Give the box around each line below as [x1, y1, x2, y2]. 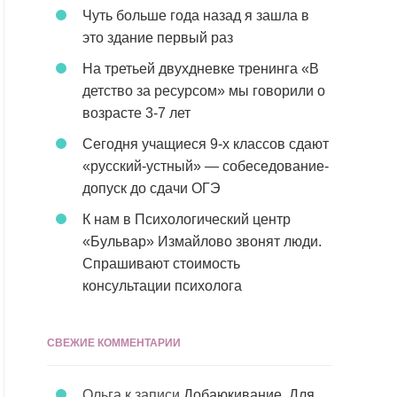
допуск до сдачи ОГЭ [82, 181, 221, 196]
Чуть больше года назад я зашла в [82, 8, 309, 23]
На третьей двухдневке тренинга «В [82, 61, 319, 76]
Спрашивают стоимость [82, 256, 240, 271]
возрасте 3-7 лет [82, 105, 191, 121]
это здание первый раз [82, 30, 233, 45]
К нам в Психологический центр [82, 212, 291, 227]
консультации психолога [82, 278, 242, 293]
